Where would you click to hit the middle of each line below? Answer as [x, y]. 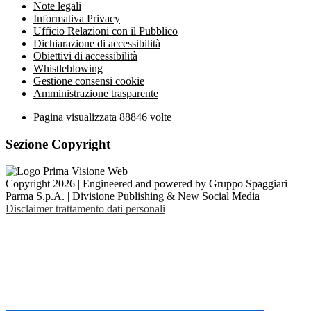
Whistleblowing [68, 69]
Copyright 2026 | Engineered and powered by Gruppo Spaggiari [146, 183]
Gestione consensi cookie [89, 81]
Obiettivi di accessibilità [85, 56]
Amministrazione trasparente [96, 94]
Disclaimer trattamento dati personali [85, 208]
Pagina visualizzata [76, 117]
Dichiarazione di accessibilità [97, 44]
